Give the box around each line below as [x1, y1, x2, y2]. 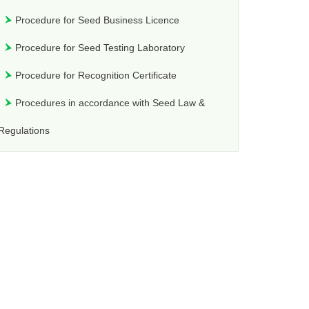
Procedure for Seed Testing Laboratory [15, 42, 186, 54]
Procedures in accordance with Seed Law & [15, 97, 206, 109]
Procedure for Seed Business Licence [15, 14, 180, 26]
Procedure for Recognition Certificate [15, 70, 177, 81]
